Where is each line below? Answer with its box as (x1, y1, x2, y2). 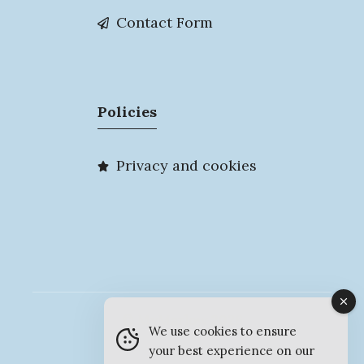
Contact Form (116, 13, 214, 32)
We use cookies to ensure (149, 323, 297, 339)
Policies (97, 102, 157, 122)
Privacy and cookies (116, 156, 258, 175)
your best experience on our (149, 343, 314, 358)
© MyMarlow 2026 (121, 311, 243, 330)
